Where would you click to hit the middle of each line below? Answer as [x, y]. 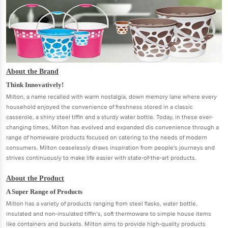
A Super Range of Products [44, 191]
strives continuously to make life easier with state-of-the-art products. [101, 158]
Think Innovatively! [35, 84]
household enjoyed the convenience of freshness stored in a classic [99, 107]
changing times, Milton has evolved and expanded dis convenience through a [112, 127]
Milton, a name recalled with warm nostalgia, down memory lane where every [111, 97]
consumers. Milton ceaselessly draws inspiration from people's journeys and [110, 148]
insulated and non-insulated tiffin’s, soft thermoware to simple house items [109, 214]
